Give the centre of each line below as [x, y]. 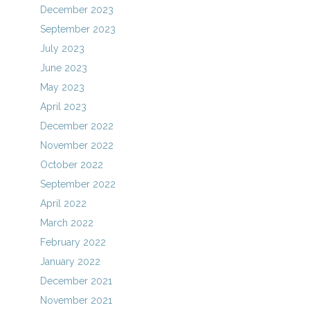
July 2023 [63, 48]
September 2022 [78, 184]
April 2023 [64, 107]
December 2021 [76, 281]
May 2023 [63, 87]
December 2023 [77, 10]
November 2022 [77, 145]
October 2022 [72, 165]
